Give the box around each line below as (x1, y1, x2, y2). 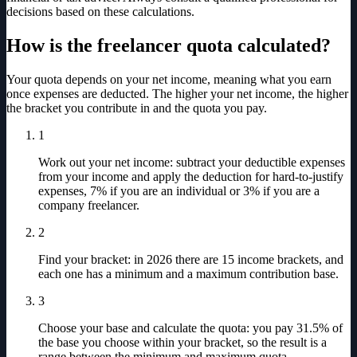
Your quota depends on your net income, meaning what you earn (6, 73, 331, 87)
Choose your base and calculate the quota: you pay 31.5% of (38, 321, 343, 335)
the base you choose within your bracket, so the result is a (38, 335, 327, 350)
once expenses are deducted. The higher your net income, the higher (6, 87, 348, 101)
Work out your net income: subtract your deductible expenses (38, 155, 345, 170)
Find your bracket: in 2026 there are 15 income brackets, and (38, 253, 343, 267)
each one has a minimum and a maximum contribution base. (38, 267, 339, 281)
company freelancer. (38, 198, 139, 213)
